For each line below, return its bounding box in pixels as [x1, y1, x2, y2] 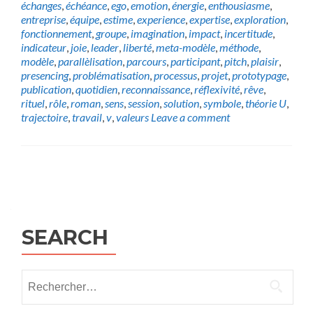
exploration [234, 13, 286, 27]
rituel [21, 96, 45, 110]
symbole [203, 96, 241, 110]
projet [201, 68, 228, 82]
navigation [20, 194, 100, 214]
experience [137, 13, 185, 27]
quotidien [75, 82, 117, 96]
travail [72, 110, 102, 124]
